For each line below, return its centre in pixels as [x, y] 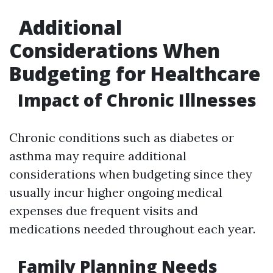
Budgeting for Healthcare [135, 73]
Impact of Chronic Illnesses [135, 100]
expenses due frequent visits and [104, 211]
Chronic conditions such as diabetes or [122, 137]
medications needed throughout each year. [132, 229]
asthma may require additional [98, 156]
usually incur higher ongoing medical [116, 192]
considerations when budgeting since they [131, 174]
